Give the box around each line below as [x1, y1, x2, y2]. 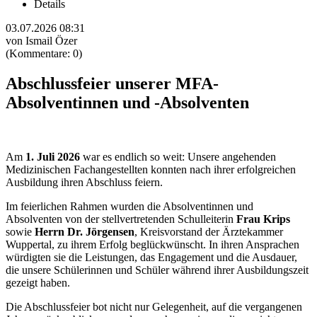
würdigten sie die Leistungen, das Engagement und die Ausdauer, [6, 251, 297, 264]
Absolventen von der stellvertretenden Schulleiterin [6, 213, 236, 226]
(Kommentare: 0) [6, 47, 82, 60]
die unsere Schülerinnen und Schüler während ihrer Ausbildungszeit [6, 264, 309, 277]
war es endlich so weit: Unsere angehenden [80, 151, 276, 163]
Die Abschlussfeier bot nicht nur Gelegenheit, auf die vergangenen [6, 301, 302, 313]
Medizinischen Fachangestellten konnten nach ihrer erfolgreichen [6, 163, 296, 176]
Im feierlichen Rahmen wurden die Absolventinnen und [6, 200, 253, 213]
